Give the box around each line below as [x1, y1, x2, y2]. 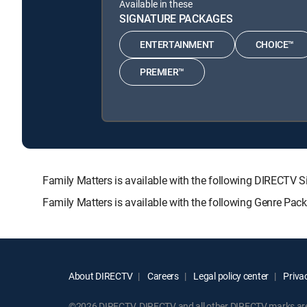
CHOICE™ [255, 38, 295, 51]
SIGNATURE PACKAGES [119, 10, 233, 26]
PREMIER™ [140, 65, 184, 79]
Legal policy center [191, 269, 269, 282]
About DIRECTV [69, 269, 133, 282]
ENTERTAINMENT [140, 38, 214, 51]
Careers [145, 269, 179, 282]
